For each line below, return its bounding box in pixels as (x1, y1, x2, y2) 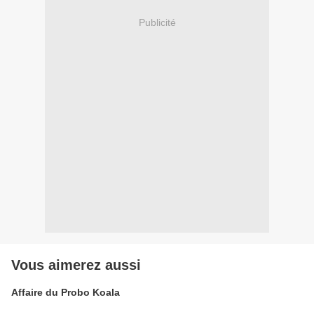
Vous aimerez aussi (11, 257, 141, 273)
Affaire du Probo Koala (11, 287, 120, 299)
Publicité (138, 16, 176, 28)
